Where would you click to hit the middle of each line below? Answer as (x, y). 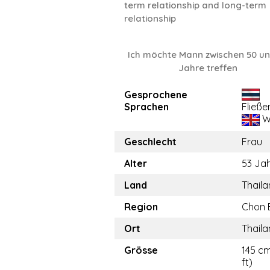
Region (141, 207)
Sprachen (146, 107)
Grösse (141, 250)
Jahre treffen (208, 68)
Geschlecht (150, 142)
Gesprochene (156, 95)
